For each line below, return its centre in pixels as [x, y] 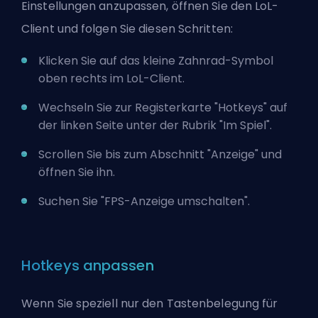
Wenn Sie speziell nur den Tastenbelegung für [150, 303]
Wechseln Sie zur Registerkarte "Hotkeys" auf [163, 107]
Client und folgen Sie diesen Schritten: [127, 28]
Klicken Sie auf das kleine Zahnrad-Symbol [156, 60]
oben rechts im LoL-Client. [111, 78]
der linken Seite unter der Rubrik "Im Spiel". [155, 125]
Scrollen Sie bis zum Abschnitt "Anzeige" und [160, 154]
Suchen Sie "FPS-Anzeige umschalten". [144, 201]
